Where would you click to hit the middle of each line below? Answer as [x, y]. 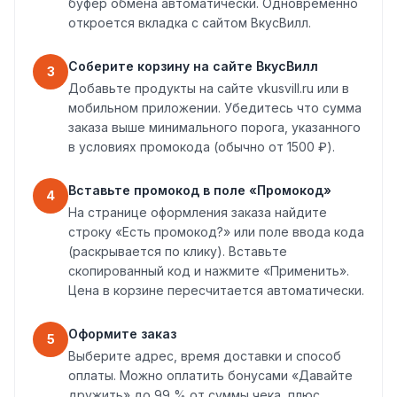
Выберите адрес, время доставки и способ [205, 356]
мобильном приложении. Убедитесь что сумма [215, 108]
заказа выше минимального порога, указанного [214, 127]
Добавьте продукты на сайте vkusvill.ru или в [209, 88]
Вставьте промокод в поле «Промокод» [200, 190]
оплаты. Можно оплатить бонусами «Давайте [210, 375]
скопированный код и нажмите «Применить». [209, 271]
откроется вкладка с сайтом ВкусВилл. [190, 23]
